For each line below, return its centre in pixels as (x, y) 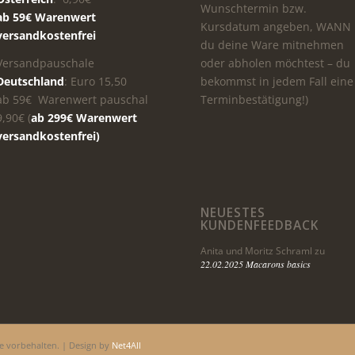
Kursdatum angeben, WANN (276, 26)
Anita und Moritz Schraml (257, 251)
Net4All (126, 345)
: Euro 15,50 (95, 81)
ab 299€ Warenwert (84, 117)
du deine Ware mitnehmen (273, 44)
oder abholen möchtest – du (276, 63)
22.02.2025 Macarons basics (256, 264)
